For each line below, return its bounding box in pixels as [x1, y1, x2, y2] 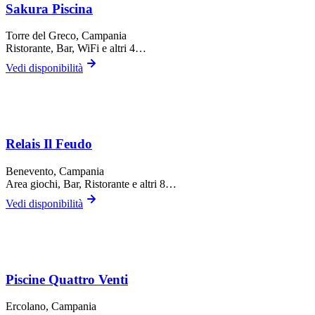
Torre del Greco [6, 30, 76, 42]
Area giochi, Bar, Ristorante [6, 177, 129, 190]
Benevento [6, 165, 53, 177]
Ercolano [6, 300, 46, 313]
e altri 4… [99, 42, 146, 55]
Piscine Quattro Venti [6, 271, 128, 287]
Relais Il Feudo [6, 136, 92, 152]
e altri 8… [129, 177, 176, 190]
